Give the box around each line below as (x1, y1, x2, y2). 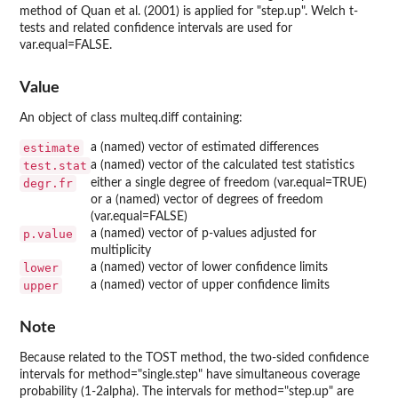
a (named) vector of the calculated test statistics (91, 158, 354, 171)
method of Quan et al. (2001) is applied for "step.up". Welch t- (20, 5, 358, 19)
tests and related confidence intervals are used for (20, 22, 292, 36)
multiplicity (91, 243, 151, 257)
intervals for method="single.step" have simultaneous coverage (20, 369, 360, 382)
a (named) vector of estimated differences (91, 140, 319, 154)
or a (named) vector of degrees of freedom (91, 193, 323, 206)
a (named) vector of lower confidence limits (91, 260, 328, 274)
